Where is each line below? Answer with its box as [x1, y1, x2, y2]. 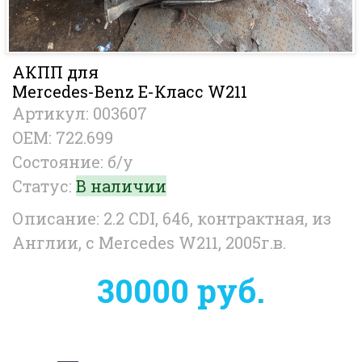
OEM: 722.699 [12, 127, 113, 148]
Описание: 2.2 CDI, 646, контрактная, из [12, 208, 331, 229]
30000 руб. [97, 269, 265, 312]
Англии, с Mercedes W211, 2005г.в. [12, 232, 286, 253]
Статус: [12, 175, 76, 196]
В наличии [76, 175, 166, 196]
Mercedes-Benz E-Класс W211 [12, 81, 247, 102]
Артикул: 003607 [12, 103, 147, 124]
